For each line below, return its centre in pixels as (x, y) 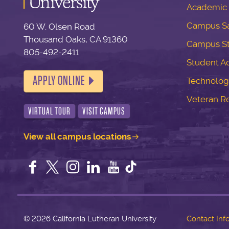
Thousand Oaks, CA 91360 (75, 39)
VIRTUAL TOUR (50, 111)
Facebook (71, 166)
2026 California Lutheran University (93, 219)
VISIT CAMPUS (104, 111)
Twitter (83, 166)
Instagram (113, 166)
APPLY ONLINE (59, 81)
